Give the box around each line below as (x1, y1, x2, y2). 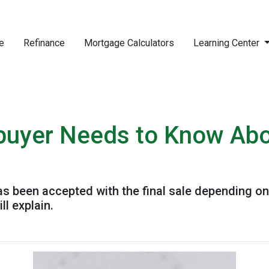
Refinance (23, 37, 65, 49)
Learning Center (193, 37, 262, 49)
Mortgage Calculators (84, 37, 174, 49)
